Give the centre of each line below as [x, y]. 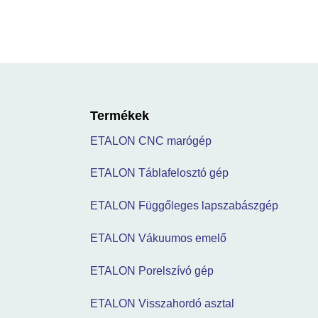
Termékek [120, 115]
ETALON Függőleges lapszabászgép [184, 206]
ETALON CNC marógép [151, 141]
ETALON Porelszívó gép [152, 270]
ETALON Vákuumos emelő [158, 238]
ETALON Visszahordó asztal [162, 303]
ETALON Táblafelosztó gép [159, 173]
